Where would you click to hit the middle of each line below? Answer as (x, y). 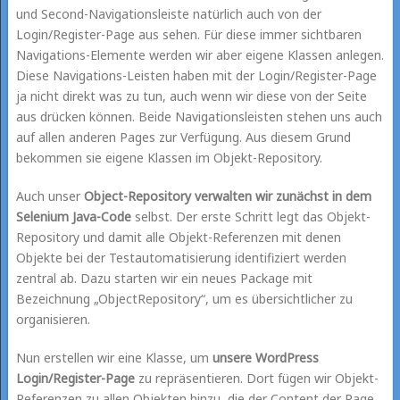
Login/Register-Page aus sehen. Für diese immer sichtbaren (188, 34)
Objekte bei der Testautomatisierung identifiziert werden (181, 257)
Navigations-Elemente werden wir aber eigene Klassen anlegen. (200, 54)
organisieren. (53, 319)
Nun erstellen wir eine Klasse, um (114, 357)
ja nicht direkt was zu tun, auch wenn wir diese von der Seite (191, 96)
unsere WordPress (265, 357)
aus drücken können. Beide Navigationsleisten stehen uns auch (199, 116)
